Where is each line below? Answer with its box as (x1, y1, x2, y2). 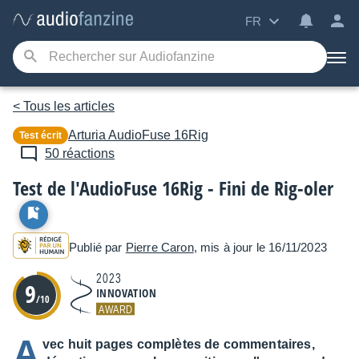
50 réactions (45, 147, 115, 160)
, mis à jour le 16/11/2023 (193, 240, 327, 254)
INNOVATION (96, 285, 156, 301)
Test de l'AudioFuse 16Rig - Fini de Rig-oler (13, 175, 333, 201)
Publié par (69, 240, 126, 254)
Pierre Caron (125, 240, 194, 254)
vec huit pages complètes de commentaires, (42, 337, 315, 351)
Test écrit (24, 130, 62, 141)
